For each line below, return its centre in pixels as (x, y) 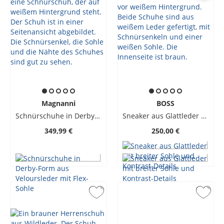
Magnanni (58, 103)
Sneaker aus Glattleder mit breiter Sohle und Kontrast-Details (203, 116)
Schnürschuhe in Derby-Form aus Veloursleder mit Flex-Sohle (97, 116)
